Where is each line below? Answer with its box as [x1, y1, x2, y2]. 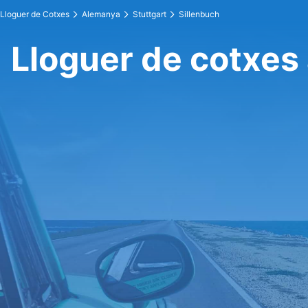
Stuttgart [133, 9, 166, 19]
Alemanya [82, 9, 120, 19]
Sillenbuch [179, 9, 219, 19]
